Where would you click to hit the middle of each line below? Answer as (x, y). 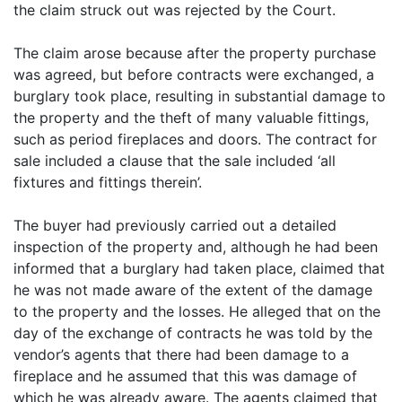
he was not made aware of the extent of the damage (193, 290)
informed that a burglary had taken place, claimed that (199, 268)
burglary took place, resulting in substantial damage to (200, 96)
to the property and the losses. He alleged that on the (197, 311)
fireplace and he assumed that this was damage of (185, 376)
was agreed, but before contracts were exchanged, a (194, 74)
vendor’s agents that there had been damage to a (181, 354)
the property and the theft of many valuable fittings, (191, 118)
